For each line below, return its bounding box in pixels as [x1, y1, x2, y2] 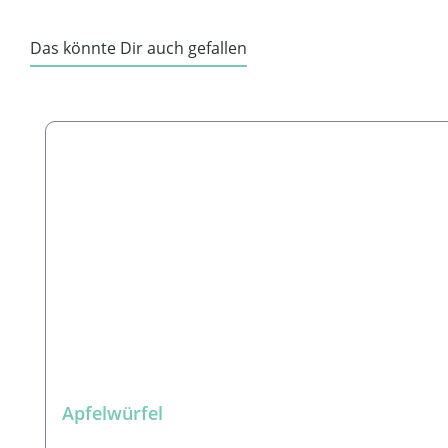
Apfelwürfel [62, 401, 163, 425]
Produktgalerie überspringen [44, 97, 263, 119]
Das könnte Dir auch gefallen [30, 37, 247, 59]
